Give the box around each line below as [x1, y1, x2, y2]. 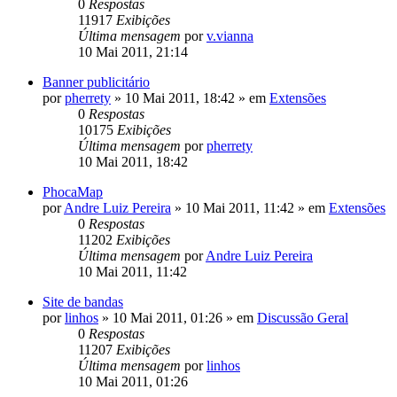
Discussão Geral [257, 309, 348, 325]
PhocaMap [43, 183, 103, 199]
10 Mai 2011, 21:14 [78, 43, 188, 59]
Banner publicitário [43, 74, 150, 90]
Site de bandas [43, 293, 123, 309]
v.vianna [206, 27, 253, 43]
